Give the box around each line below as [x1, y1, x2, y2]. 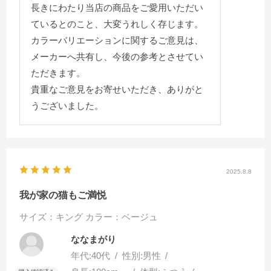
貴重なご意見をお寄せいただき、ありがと [30, 84, 203, 95]
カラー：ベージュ [85, 212, 158, 223]
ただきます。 [30, 68, 85, 79]
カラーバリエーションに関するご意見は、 [30, 35, 203, 46]
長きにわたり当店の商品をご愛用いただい [30, 2, 203, 13]
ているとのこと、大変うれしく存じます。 [30, 19, 203, 30]
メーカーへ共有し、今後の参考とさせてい [30, 51, 203, 62]
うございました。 [30, 100, 103, 111]
